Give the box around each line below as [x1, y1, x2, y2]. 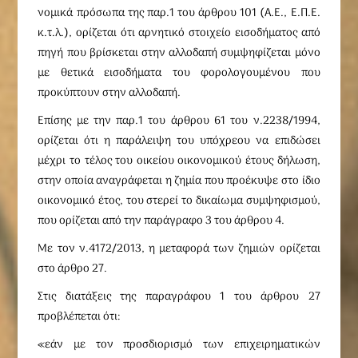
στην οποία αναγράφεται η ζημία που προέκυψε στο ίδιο [38, 172, 320, 190]
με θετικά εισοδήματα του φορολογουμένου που [38, 64, 320, 82]
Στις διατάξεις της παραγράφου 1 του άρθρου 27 [38, 288, 320, 306]
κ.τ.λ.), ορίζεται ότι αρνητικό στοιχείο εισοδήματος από [38, 24, 320, 42]
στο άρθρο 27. [38, 260, 108, 278]
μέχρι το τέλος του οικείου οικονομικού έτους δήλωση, [38, 152, 320, 170]
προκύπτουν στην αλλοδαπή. [38, 84, 181, 102]
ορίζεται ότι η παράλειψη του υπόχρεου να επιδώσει [38, 132, 320, 150]
